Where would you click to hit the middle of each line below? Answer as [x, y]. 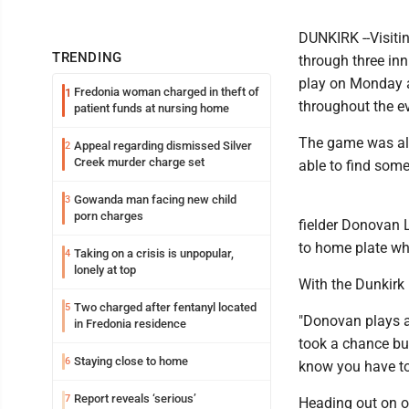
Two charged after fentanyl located [165, 307]
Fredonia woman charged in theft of [167, 92]
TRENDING [87, 58]
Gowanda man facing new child [155, 199]
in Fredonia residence [130, 324]
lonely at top [105, 270]
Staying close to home [131, 361]
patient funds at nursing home [152, 108]
